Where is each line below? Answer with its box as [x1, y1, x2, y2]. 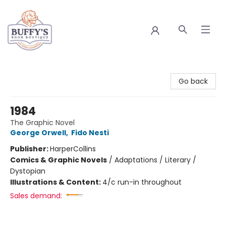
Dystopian [10, 166, 45, 176]
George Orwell [10, 128, 66, 138]
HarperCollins [50, 144, 96, 154]
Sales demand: [10, 191, 62, 201]
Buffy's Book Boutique [8, 65, 83, 75]
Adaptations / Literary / [115, 155, 196, 165]
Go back [179, 76, 208, 86]
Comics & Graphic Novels [10, 155, 107, 165]
